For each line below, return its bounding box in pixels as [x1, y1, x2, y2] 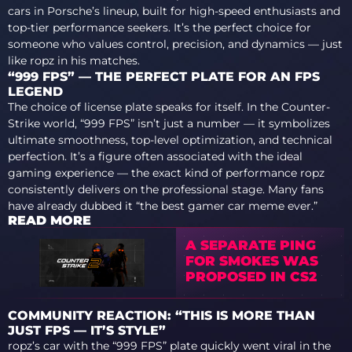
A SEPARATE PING [185, 236, 317, 254]
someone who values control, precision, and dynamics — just [8, 37, 343, 51]
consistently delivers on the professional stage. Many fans [8, 182, 324, 196]
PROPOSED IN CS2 [185, 268, 317, 285]
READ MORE [8, 213, 91, 228]
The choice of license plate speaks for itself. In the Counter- [8, 100, 330, 114]
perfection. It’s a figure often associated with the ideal [8, 149, 302, 163]
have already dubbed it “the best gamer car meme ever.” [8, 199, 317, 213]
